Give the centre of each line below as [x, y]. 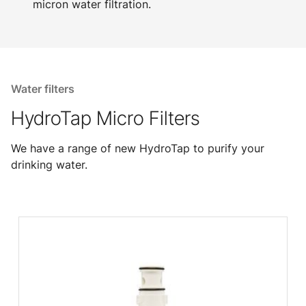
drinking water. [49, 165]
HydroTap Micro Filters [105, 118]
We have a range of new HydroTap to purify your [138, 148]
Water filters [43, 89]
